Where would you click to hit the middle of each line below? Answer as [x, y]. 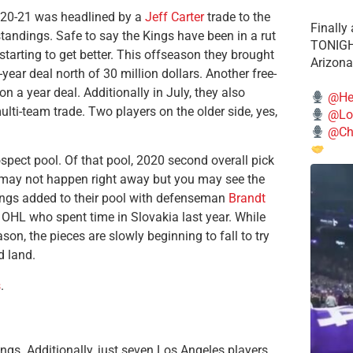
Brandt [247, 199]
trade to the [237, 17]
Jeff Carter [175, 17]
